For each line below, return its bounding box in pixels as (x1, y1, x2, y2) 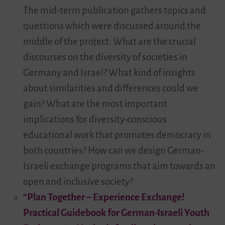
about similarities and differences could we (23, 83, 198, 94)
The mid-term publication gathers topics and (23, 5, 206, 16)
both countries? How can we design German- (23, 145, 204, 156)
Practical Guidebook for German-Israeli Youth (23, 207, 209, 218)
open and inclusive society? (23, 176, 133, 187)
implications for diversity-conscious (23, 114, 167, 125)
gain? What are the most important (23, 98, 167, 109)
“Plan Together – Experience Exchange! (23, 192, 184, 203)
